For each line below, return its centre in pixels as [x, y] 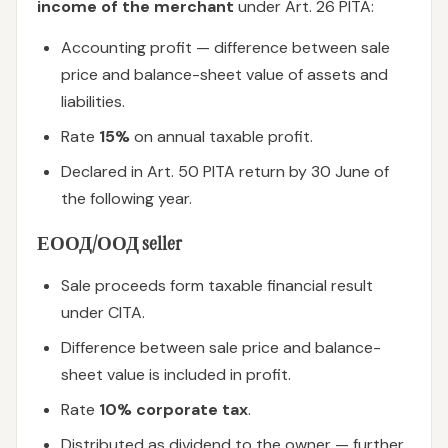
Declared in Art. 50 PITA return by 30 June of [225, 171]
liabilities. [93, 101]
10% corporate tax [173, 409]
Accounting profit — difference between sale [225, 47]
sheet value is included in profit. [176, 374]
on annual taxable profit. [221, 136]
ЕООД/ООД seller [109, 243]
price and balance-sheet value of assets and [224, 74]
